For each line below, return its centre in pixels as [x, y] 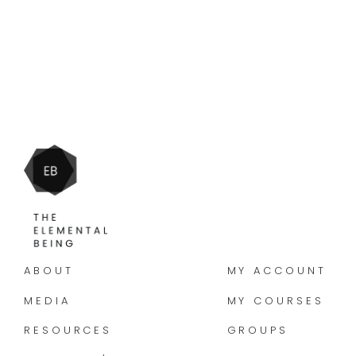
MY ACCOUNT [277, 271]
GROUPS [257, 331]
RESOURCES [68, 331]
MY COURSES [275, 300]
